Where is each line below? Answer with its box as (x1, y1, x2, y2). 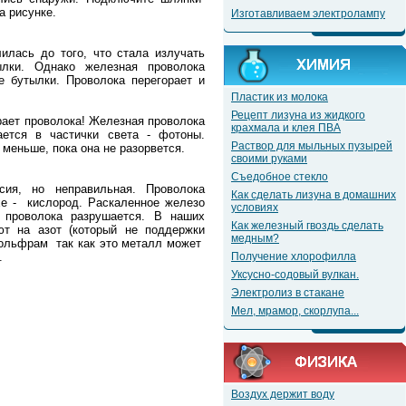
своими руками (231, 152, 307, 165)
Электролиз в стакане (231, 286, 344, 299)
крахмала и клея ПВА (231, 121, 341, 134)
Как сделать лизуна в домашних (231, 188, 396, 201)
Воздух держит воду (231, 388, 334, 401)
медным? (231, 232, 279, 245)
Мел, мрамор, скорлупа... (231, 304, 359, 317)
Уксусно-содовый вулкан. (231, 268, 359, 281)
